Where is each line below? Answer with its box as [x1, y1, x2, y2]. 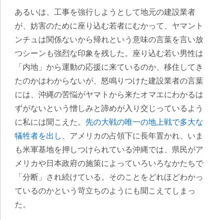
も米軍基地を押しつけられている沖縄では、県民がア [15, 145, 203, 154]
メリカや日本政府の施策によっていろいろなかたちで [15, 159, 203, 167]
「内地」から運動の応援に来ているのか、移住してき [15, 63, 203, 71]
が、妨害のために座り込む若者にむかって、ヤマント [15, 22, 203, 30]
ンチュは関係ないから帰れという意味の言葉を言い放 [15, 35, 203, 44]
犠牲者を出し [15, 132, 62, 140]
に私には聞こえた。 [15, 118, 85, 126]
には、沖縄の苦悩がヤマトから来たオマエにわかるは [15, 90, 203, 99]
